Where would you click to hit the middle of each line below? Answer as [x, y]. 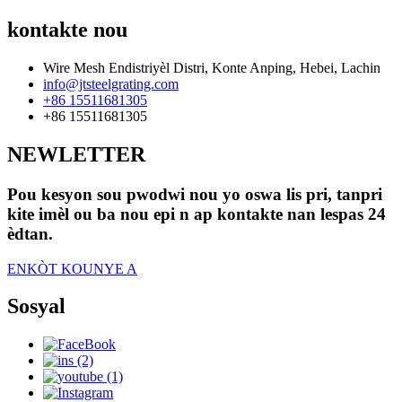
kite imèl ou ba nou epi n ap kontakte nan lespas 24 [197, 214]
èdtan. [30, 233]
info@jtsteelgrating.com [111, 84]
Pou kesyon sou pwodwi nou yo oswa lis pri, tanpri [195, 194]
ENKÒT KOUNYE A [72, 268]
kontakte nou [67, 30]
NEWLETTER [76, 154]
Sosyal [36, 306]
